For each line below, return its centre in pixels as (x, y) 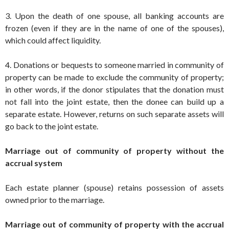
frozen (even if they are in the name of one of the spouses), (114, 28)
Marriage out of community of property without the (114, 150)
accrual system (34, 163)
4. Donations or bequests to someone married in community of (114, 64)
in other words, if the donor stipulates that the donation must (114, 89)
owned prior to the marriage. (55, 199)
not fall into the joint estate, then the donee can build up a (114, 101)
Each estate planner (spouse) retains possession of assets (114, 187)
